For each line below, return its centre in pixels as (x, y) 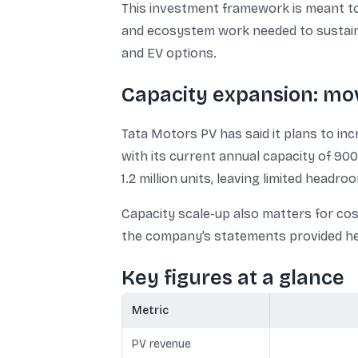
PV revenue (161, 344)
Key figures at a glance (233, 278)
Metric (150, 310)
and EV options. (169, 53)
